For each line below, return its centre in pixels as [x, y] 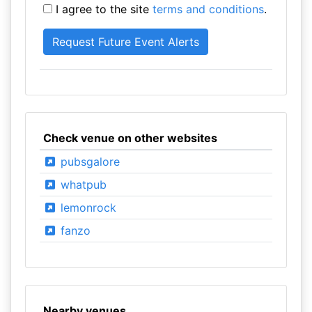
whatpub [81, 185]
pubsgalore [88, 162]
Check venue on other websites [130, 138]
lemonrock [86, 208]
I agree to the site [102, 9]
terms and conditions [208, 9]
